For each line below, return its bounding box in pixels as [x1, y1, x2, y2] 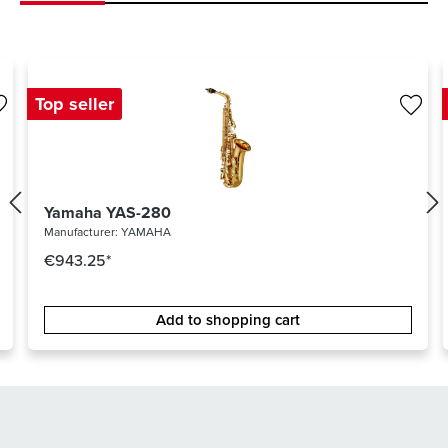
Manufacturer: [44, 223, 121, 242]
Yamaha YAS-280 [44, 201, 171, 225]
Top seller [35, 91, 114, 118]
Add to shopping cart [156, 309, 300, 332]
